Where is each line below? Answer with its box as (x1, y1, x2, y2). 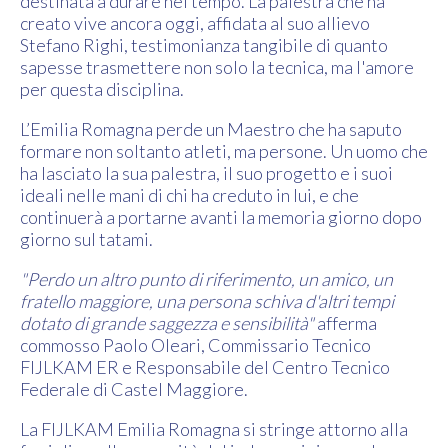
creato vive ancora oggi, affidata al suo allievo (20, 11, 370, 34)
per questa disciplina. (20, 77, 184, 100)
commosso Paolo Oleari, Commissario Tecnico (20, 333, 371, 356)
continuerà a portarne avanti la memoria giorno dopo (20, 205, 422, 228)
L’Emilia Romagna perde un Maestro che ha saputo (20, 117, 402, 140)
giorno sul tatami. (20, 227, 153, 250)
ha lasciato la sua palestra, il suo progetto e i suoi (20, 161, 393, 184)
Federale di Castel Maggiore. (20, 377, 248, 400)
